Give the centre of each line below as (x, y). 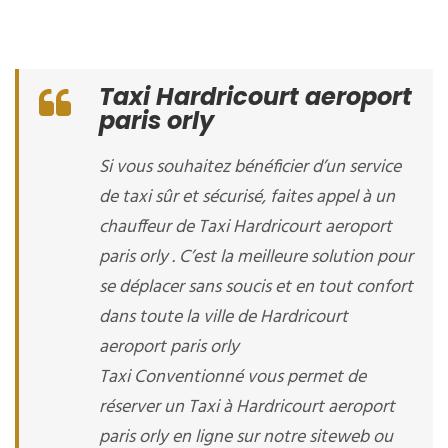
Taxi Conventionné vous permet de (232, 377)
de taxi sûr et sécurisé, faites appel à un (247, 197)
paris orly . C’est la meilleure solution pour (256, 257)
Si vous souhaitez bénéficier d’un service (250, 167)
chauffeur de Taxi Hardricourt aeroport (245, 227)
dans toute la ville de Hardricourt (223, 317)
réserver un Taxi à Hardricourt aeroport (247, 407)
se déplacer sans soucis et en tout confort (256, 287)
